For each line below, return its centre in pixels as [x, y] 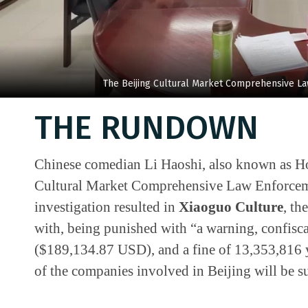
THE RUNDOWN [146, 128]
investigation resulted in [107, 206]
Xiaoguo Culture [231, 206]
